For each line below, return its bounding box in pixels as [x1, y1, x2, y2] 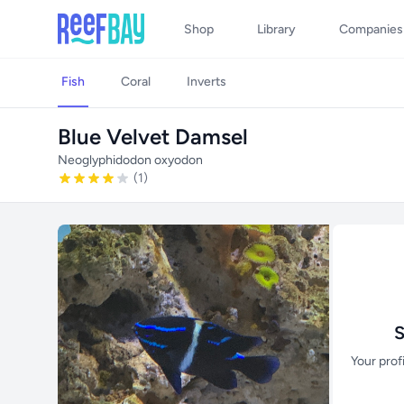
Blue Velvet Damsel [58, 124, 248, 150]
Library [257, 22, 296, 37]
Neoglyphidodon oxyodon [58, 152, 203, 168]
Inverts [187, 74, 226, 89]
